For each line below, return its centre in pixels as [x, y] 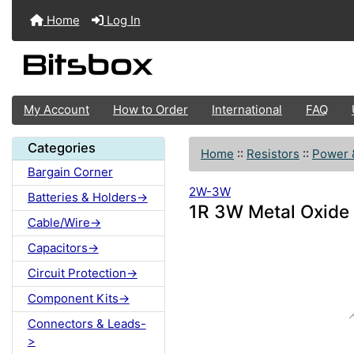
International [247, 110]
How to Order [151, 110]
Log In [122, 20]
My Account [56, 110]
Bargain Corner [70, 172]
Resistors [273, 153]
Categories [61, 148]
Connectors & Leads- [87, 324]
